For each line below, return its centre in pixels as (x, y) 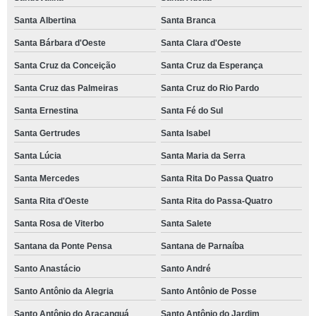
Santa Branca (188, 20)
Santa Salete (186, 223)
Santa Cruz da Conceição (65, 65)
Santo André (186, 268)
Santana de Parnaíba (202, 246)
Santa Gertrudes (47, 133)
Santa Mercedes (47, 178)
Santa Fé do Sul (192, 110)
